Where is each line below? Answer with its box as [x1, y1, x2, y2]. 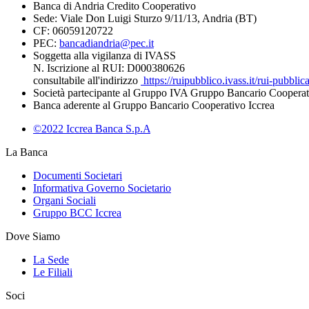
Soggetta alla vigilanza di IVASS [33, 50, 176, 62]
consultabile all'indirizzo [33, 74, 141, 87]
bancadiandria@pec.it [59, 37, 154, 50]
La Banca [6, 146, 48, 159]
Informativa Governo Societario [33, 182, 171, 195]
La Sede [33, 254, 69, 266]
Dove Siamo [6, 230, 60, 243]
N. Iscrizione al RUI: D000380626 [33, 62, 185, 74]
